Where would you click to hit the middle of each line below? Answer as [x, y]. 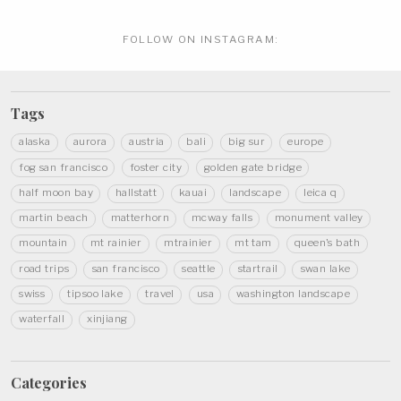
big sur [247, 142]
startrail [258, 269]
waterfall [42, 319]
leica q [320, 193]
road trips [44, 269]
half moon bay [56, 193]
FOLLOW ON [159, 39]
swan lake [325, 269]
